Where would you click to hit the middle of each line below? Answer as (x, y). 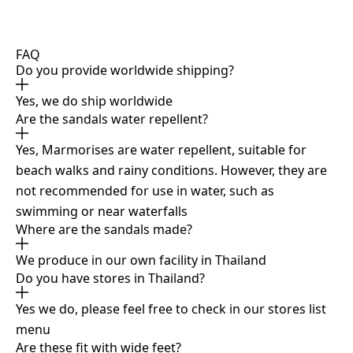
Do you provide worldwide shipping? (125, 71)
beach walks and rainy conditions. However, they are (171, 171)
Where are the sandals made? (104, 230)
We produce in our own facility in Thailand (141, 260)
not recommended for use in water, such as (145, 191)
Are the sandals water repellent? (112, 119)
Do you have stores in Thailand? (110, 279)
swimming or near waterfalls (102, 212)
